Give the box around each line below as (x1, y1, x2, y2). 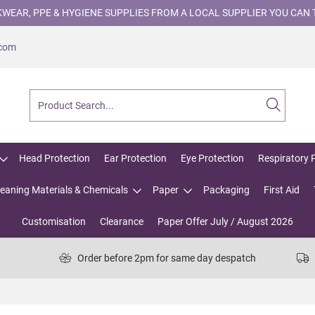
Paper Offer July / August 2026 (157, 216, 293, 227)
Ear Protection (104, 153, 167, 164)
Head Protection (19, 153, 90, 164)
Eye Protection (181, 153, 244, 164)
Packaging (203, 184, 250, 195)
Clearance (100, 216, 143, 227)
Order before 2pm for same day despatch (77, 252, 256, 264)
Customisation (22, 216, 86, 227)
